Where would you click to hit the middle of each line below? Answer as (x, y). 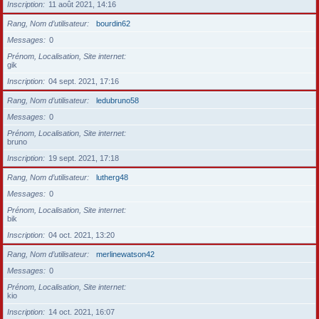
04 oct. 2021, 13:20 (82, 235)
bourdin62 (113, 23)
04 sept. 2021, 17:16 (84, 81)
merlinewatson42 (125, 254)
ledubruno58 (117, 100)
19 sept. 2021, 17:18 (84, 158)
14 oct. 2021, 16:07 (82, 312)
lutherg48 (112, 177)
